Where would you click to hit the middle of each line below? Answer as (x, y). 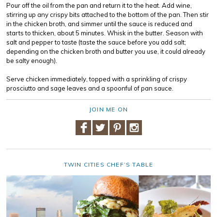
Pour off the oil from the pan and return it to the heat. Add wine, (99, 5)
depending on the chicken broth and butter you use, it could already (106, 51)
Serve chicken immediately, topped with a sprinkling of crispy (97, 79)
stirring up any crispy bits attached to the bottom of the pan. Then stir (108, 15)
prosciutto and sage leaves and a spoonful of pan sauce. (90, 88)
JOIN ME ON (108, 109)
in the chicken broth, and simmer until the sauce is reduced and (99, 24)
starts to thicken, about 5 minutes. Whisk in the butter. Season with (105, 33)
